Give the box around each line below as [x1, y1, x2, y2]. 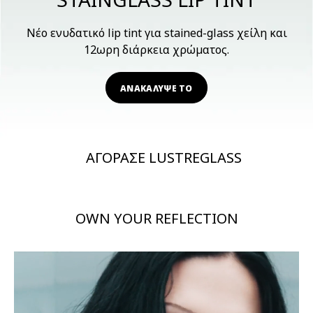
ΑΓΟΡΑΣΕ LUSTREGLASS [85, 148, 242, 168]
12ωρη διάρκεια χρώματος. [84, 41, 229, 57]
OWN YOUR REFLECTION [75, 208, 238, 228]
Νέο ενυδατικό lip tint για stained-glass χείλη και [26, 24, 287, 41]
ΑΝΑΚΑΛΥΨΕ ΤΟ [120, 82, 193, 94]
